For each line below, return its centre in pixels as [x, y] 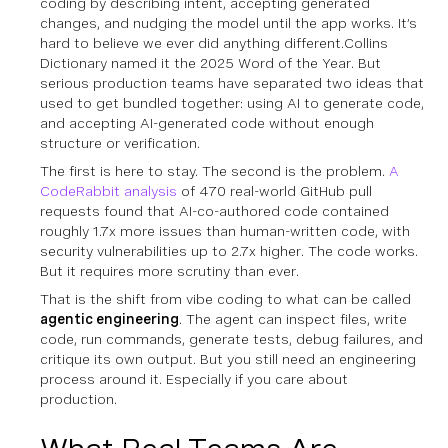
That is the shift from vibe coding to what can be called [225, 298]
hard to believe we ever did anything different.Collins [214, 42]
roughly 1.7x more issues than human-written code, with [225, 230]
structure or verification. [120, 142]
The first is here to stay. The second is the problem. [214, 170]
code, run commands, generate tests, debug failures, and [231, 338]
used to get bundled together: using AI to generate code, [232, 102]
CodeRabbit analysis [108, 190]
